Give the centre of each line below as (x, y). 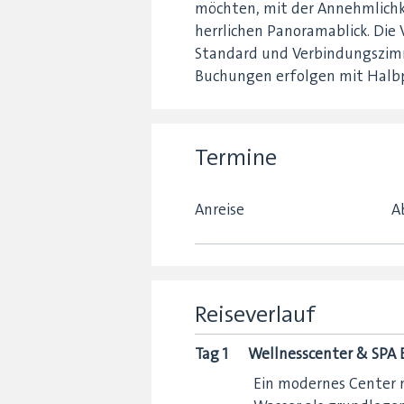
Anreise (220, 209)
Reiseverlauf (255, 314)
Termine (236, 157)
